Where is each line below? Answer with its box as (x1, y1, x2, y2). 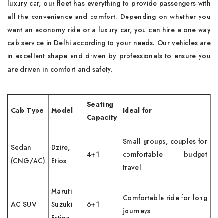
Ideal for (123, 105, 154, 115)
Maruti (51, 186, 72, 196)
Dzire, (51, 142, 70, 152)
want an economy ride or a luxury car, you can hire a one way (7, 24, 211, 35)
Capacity (87, 112, 117, 122)
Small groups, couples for (123, 136, 207, 146)
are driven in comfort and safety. (7, 64, 113, 74)
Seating (87, 99, 114, 109)
